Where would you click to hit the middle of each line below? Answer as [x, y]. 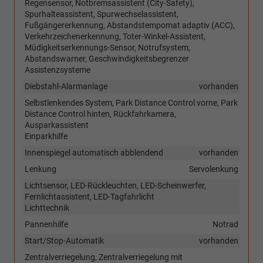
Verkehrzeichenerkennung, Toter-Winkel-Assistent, [115, 37]
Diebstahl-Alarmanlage [66, 87]
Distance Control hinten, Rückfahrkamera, [100, 114]
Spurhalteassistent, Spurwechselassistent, [102, 14]
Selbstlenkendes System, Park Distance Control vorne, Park [131, 103]
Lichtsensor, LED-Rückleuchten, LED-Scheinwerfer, [115, 186]
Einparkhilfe [46, 136]
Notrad [225, 225]
